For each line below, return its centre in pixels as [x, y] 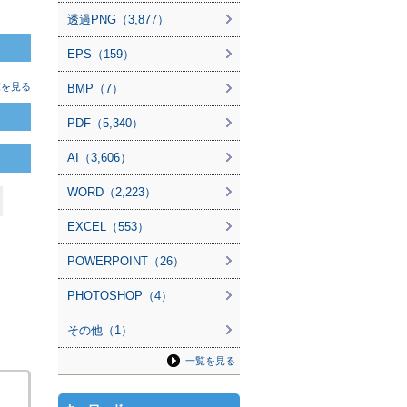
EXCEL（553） [108, 227]
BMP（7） [95, 89]
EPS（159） [101, 54]
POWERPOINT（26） [126, 261]
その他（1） [100, 330]
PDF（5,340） [105, 123]
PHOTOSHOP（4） [120, 296]
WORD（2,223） [112, 192]
